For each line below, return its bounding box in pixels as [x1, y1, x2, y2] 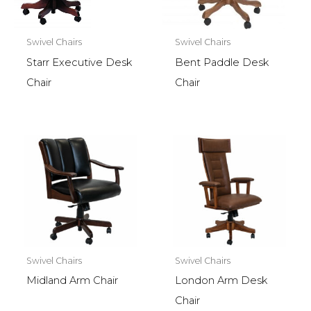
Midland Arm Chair [26, 274, 118, 287]
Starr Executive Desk [26, 56, 132, 69]
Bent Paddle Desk [174, 56, 269, 69]
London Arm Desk [174, 274, 267, 287]
